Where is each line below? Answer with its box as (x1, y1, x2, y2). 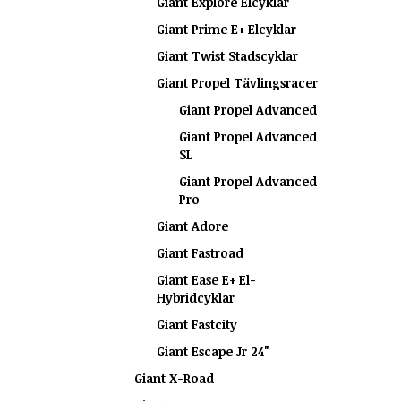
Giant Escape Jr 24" (157, 343, 269, 360)
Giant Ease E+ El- (157, 271, 256, 288)
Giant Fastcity (157, 316, 237, 333)
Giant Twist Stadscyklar (157, 47, 298, 64)
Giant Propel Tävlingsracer (157, 74, 318, 91)
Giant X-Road (134, 370, 214, 387)
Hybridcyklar (157, 289, 235, 306)
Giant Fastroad (157, 244, 243, 261)
